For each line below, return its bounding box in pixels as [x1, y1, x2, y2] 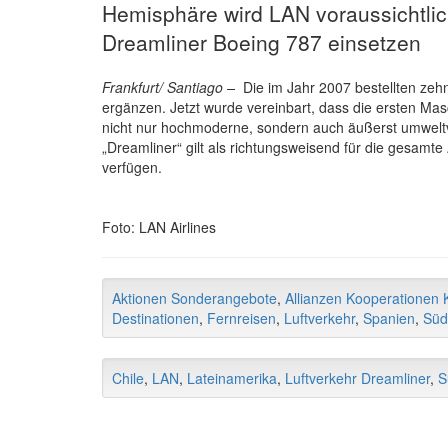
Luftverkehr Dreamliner [285, 367, 430, 388]
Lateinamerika [187, 367, 277, 388]
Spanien [363, 307, 415, 328]
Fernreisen [207, 307, 276, 328]
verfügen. [102, 156, 162, 177]
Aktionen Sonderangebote [112, 287, 277, 308]
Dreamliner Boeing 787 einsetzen [102, 26, 421, 57]
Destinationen [112, 307, 199, 328]
